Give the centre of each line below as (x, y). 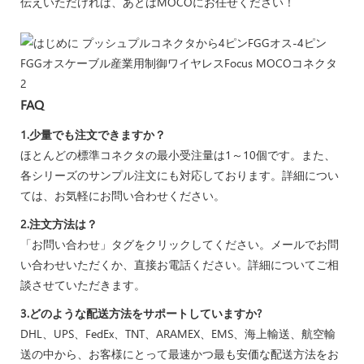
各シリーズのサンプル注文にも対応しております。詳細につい (180, 175)
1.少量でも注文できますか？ (93, 134)
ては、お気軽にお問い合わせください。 (123, 195)
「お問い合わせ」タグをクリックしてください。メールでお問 (180, 244)
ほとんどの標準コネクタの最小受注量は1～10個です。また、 (178, 154)
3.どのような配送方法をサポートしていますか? (141, 313)
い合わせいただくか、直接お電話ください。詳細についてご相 (180, 264)
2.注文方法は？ (59, 223)
